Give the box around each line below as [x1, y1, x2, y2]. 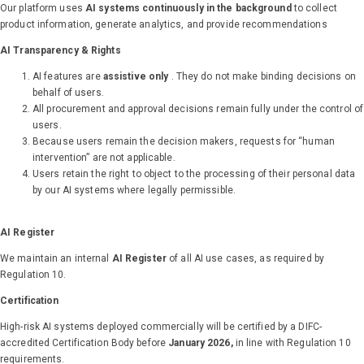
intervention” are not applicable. [32, 152, 175, 164]
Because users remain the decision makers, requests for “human [32, 136, 335, 148]
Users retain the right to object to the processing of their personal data [32, 168, 356, 180]
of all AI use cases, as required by [166, 253, 325, 265]
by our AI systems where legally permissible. [32, 184, 236, 197]
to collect [293, 2, 337, 15]
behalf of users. [32, 87, 104, 99]
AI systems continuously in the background [85, 2, 294, 15]
